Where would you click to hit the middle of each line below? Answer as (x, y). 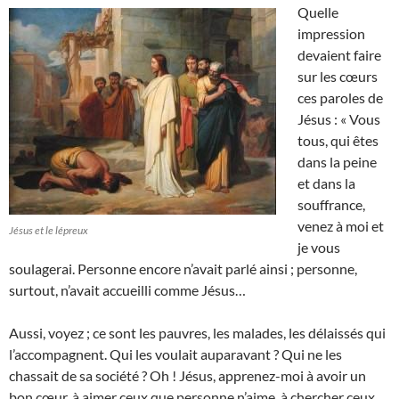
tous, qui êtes (338, 141)
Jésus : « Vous (339, 119)
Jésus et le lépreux (49, 231)
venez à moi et (341, 226)
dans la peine (337, 162)
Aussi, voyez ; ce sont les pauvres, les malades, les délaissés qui (197, 333)
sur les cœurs (338, 77)
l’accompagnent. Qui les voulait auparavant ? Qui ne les (175, 354)
